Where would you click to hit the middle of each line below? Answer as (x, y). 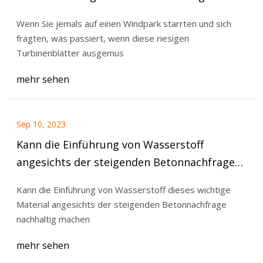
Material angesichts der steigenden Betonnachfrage (121, 204)
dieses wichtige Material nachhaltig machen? (129, 180)
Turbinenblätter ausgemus (70, 53)
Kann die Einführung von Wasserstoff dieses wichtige (123, 189)
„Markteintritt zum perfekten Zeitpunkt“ (119, 13)
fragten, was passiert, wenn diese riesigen (102, 38)
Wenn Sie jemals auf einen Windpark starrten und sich (124, 23)
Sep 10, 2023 (41, 124)
